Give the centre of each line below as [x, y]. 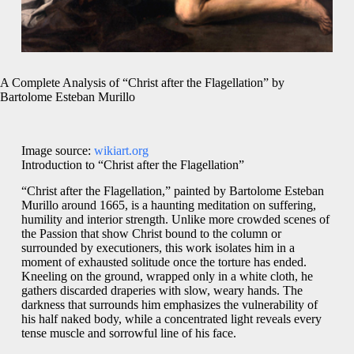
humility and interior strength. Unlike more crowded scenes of [175, 220]
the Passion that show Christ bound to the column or [151, 234]
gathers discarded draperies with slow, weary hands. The [162, 291]
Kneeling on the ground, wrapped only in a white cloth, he [167, 277]
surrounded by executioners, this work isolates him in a [158, 248]
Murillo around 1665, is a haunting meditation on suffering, [168, 205]
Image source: [57, 151]
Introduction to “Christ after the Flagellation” [132, 165]
